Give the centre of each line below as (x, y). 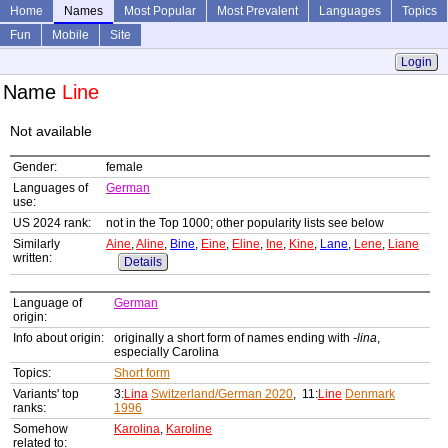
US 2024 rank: (52, 223)
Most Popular (160, 11)
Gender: (35, 167)
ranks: (29, 408)
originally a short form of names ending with (233, 338)
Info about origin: (58, 338)
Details (143, 262)
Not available (51, 131)
